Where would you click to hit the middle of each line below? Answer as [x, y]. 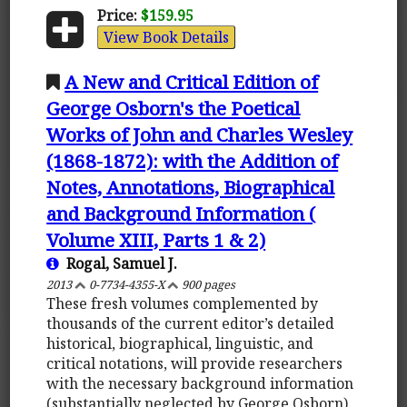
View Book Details [166, 37]
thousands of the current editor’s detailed [191, 323]
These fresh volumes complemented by [183, 303]
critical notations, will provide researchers [195, 363]
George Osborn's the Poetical [174, 108]
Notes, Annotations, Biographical [191, 187]
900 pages [208, 284]
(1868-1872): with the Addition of [193, 160]
